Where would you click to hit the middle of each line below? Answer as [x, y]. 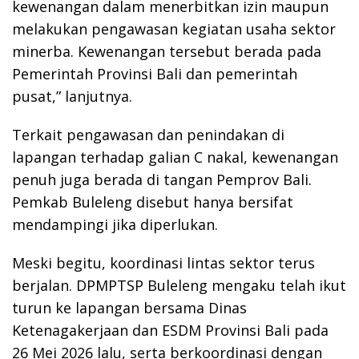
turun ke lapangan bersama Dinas [129, 307]
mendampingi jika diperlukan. [115, 224]
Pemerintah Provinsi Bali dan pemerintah [155, 73]
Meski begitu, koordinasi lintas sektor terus [163, 262]
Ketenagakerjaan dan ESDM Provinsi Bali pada [170, 330]
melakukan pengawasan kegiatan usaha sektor [174, 28]
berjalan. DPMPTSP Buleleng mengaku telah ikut [179, 285]
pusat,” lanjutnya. [72, 96]
